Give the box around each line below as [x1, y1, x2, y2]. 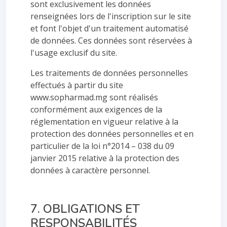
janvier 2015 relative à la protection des [30, 153, 179, 164]
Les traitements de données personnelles [30, 67, 188, 79]
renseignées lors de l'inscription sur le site [30, 11, 191, 22]
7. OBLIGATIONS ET [30, 201, 140, 217]
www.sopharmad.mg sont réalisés [30, 92, 158, 103]
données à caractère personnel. [30, 165, 150, 176]
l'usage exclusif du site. [30, 47, 117, 58]
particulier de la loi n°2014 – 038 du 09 [30, 140, 174, 152]
